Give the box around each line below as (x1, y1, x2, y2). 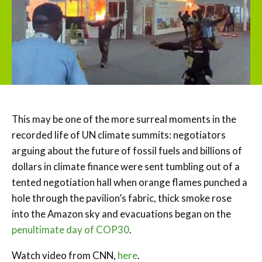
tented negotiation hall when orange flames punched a (12, 175, 247, 188)
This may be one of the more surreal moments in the (12, 112, 236, 125)
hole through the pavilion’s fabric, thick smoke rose (12, 191, 232, 204)
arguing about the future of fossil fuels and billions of (12, 144, 242, 157)
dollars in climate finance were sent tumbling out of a (12, 160, 240, 173)
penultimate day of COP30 (12, 223, 129, 236)
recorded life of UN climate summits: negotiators (12, 128, 226, 141)
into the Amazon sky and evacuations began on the (12, 207, 231, 220)
